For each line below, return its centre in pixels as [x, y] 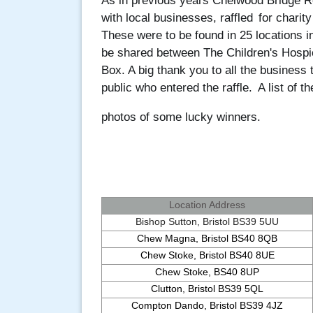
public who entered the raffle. [177, 88]
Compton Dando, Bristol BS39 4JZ [207, 305]
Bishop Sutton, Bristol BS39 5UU [207, 221]
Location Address [207, 205]
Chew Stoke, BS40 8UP [207, 272]
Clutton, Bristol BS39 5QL [207, 289]
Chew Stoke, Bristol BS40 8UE [207, 255]
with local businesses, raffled [177, 18]
